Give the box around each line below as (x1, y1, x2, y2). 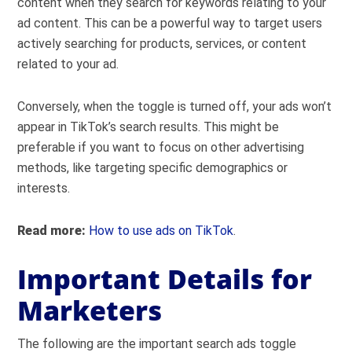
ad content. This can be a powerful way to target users (17, 16, 323, 31)
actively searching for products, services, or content (17, 36, 307, 51)
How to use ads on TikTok (89, 223, 234, 238)
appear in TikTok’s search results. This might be (17, 119, 280, 134)
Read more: (17, 223, 90, 238)
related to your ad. (17, 57, 119, 71)
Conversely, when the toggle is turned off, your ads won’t (17, 99, 332, 114)
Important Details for (17, 261, 313, 297)
